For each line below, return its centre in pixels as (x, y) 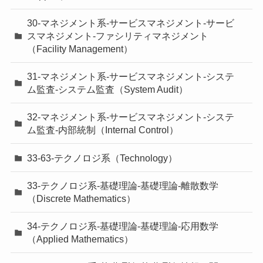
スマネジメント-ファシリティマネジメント (118, 36)
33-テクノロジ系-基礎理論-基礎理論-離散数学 (123, 185)
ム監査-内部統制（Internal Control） (103, 130)
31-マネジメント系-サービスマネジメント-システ (131, 77)
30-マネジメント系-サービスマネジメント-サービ (131, 23)
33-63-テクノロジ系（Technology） (102, 158)
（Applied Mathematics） (80, 239)
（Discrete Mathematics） (82, 198)
